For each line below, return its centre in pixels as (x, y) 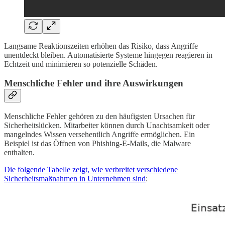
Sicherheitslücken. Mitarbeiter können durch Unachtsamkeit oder (107, 125)
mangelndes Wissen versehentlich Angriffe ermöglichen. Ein (99, 134)
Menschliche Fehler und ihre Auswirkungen (94, 83)
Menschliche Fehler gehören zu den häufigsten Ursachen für (99, 116)
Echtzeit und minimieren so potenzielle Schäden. (81, 64)
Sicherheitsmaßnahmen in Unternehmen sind (75, 179)
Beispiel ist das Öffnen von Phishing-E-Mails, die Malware (97, 143)
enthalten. (19, 152)
